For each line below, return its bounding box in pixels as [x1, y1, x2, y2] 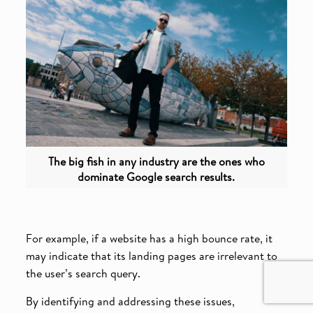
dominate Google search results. [78, 169, 235, 185]
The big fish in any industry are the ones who [48, 154, 265, 170]
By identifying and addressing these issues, [25, 293, 235, 310]
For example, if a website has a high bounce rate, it [25, 231, 272, 247]
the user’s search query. [25, 265, 140, 282]
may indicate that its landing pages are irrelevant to [25, 248, 277, 264]
